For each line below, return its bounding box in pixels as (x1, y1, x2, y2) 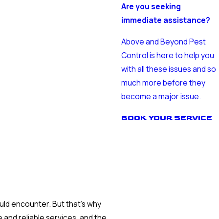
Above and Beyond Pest (121, 36, 206, 47)
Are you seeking (121, 1, 181, 12)
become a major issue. (121, 90, 201, 102)
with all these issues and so (121, 63, 217, 74)
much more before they (121, 77, 206, 88)
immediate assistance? (121, 15, 211, 26)
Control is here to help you (121, 49, 215, 61)
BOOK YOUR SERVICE (121, 113, 213, 123)
